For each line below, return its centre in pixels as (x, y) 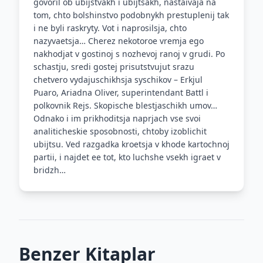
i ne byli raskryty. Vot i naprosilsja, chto (110, 28)
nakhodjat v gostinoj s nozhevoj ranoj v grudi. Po (129, 54)
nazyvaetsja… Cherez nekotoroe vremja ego (119, 41)
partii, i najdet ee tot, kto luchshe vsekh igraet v (127, 157)
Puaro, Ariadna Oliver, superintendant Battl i (121, 92)
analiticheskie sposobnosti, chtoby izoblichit (120, 131)
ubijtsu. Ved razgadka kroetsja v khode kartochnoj (131, 144)
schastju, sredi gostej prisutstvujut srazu (114, 67)
